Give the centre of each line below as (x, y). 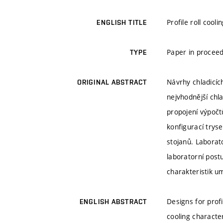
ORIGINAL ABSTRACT (112, 82)
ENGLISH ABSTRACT (113, 202)
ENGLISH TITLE (122, 23)
